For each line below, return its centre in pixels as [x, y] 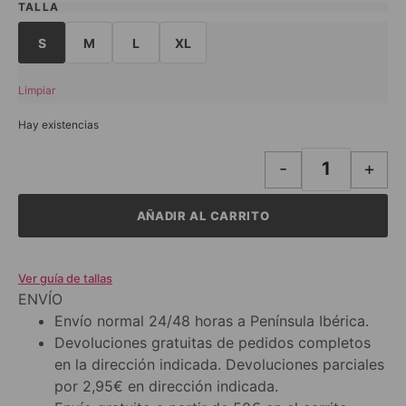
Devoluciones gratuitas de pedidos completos [213, 343]
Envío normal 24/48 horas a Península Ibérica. [212, 321]
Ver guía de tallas [65, 279]
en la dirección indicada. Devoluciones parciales [219, 365]
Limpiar [37, 91]
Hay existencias [58, 124]
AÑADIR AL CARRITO [203, 215]
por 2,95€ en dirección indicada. [166, 387]
